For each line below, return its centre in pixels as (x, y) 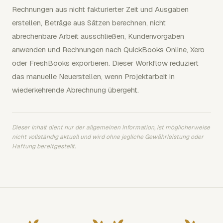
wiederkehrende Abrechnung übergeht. (75, 90)
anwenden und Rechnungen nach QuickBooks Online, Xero (108, 50)
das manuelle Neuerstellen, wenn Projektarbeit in (93, 76)
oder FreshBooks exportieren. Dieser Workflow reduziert (105, 63)
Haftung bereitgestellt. (44, 146)
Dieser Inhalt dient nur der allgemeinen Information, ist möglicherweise (111, 127)
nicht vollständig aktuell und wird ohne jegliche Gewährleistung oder (108, 137)
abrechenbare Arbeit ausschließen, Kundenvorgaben (98, 36)
